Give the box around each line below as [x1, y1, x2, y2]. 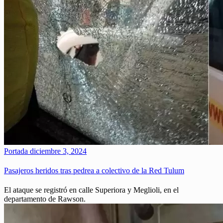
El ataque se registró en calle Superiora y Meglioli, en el [4, 186, 179, 195]
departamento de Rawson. [4, 195, 86, 204]
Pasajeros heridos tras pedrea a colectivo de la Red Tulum [4, 166, 184, 175]
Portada [4, 146, 28, 155]
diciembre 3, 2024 [28, 146, 87, 155]
